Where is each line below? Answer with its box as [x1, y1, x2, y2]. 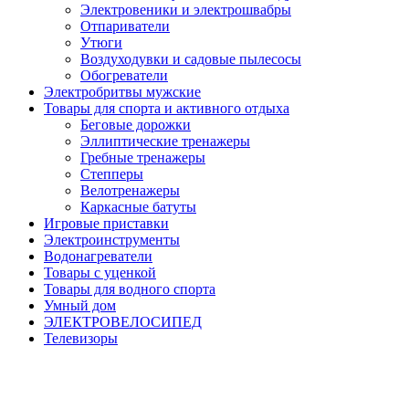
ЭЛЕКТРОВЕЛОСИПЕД [44, 314, 202, 330]
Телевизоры [44, 330, 118, 346]
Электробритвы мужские [44, 84, 201, 100]
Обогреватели [80, 68, 168, 83]
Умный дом [44, 298, 116, 313]
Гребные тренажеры [80, 150, 205, 165]
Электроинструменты [44, 232, 180, 247]
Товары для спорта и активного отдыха [44, 100, 289, 116]
